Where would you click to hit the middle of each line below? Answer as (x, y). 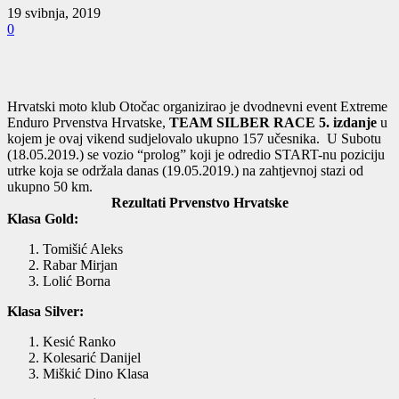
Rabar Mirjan (80, 265)
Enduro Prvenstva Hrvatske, (88, 123)
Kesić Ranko (79, 342)
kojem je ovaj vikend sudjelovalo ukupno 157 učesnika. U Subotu (194, 139)
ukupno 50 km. (50, 187)
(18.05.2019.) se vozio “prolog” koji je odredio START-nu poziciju (196, 155)
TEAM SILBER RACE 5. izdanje (273, 123)
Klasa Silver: (45, 312)
